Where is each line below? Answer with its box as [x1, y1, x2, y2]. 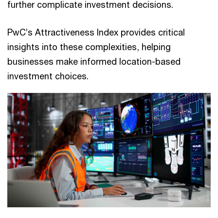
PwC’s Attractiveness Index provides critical [7, 27, 185, 37]
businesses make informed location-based [7, 56, 181, 67]
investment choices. [7, 71, 89, 81]
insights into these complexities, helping [7, 41, 171, 52]
